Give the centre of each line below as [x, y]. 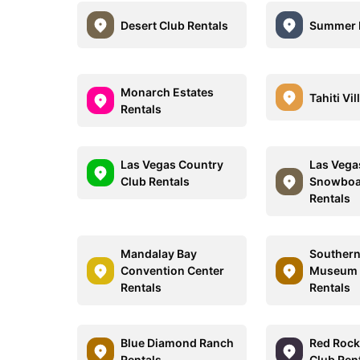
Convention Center [172, 270]
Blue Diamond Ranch [177, 343]
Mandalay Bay [159, 254]
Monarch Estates [167, 92]
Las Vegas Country [172, 164]
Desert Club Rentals [174, 25]
